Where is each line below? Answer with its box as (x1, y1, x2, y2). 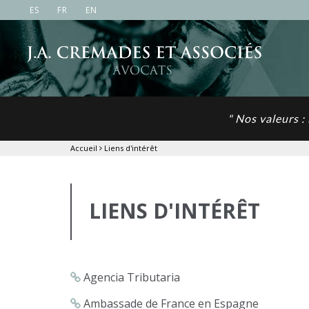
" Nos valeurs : (228, 112, 308, 125)
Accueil (70, 143, 97, 153)
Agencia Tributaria (81, 270, 180, 285)
